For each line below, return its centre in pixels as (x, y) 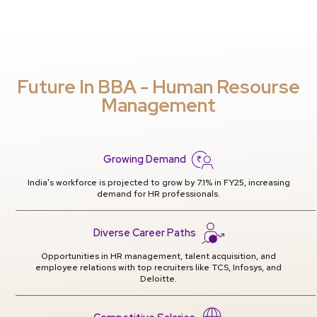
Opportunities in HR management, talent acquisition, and (158, 256)
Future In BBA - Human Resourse (158, 86)
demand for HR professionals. (158, 194)
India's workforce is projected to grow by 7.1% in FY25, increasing (158, 182)
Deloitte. (158, 278)
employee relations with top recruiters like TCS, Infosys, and (158, 267)
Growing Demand (144, 158)
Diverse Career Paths (144, 232)
